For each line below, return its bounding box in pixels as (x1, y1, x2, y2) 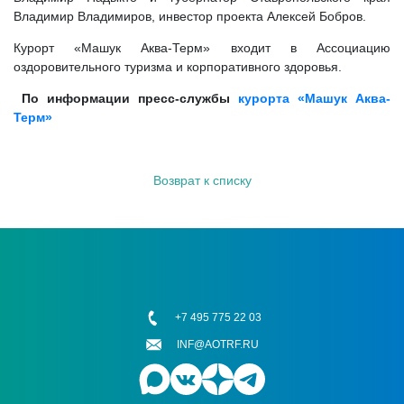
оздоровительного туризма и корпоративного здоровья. (14, 59, 342, 74)
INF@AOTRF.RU (177, 337, 259, 351)
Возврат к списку (152, 172, 252, 188)
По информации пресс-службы (14, 90, 238, 106)
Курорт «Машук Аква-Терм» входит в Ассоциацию (14, 40, 390, 55)
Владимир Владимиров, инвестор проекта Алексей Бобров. (14, 8, 366, 23)
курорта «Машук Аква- (238, 90, 390, 106)
